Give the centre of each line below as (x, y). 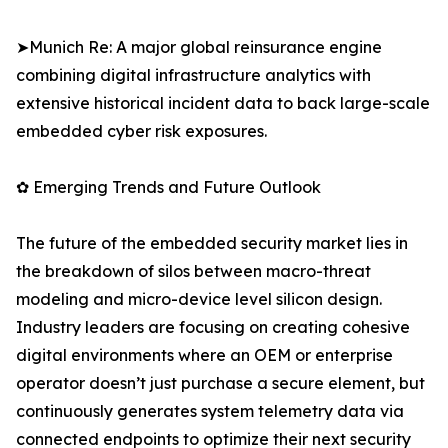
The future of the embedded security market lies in (212, 243)
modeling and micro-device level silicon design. (199, 299)
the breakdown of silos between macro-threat (193, 271)
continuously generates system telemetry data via (210, 411)
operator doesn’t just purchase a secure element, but (220, 383)
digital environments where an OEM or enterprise (204, 355)
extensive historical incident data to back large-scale (223, 103)
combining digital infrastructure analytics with (193, 75)
